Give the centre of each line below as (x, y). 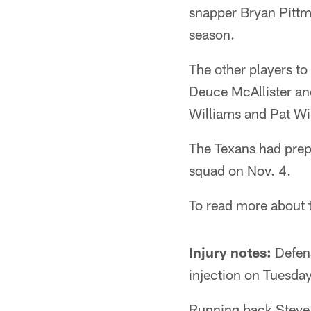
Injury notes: (230, 252)
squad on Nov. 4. (240, 170)
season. (212, 34)
